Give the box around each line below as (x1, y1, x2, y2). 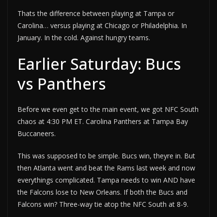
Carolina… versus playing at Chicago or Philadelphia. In (17, 21, 187, 31)
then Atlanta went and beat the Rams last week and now (17, 163, 195, 173)
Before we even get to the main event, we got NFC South (17, 105, 199, 114)
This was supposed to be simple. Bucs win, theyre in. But (17, 151, 195, 161)
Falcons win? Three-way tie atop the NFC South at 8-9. (17, 200, 188, 209)
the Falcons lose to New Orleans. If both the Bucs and (17, 187, 187, 197)
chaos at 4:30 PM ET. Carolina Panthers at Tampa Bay (17, 117, 188, 126)
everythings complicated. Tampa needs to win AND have (17, 175, 195, 185)
